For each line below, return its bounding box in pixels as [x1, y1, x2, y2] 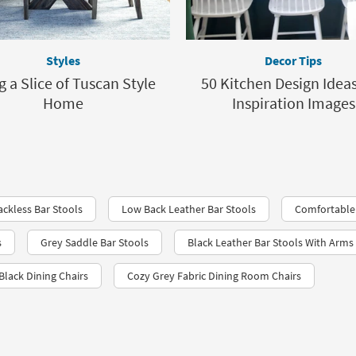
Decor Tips [265, 52, 322, 69]
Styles [45, 52, 80, 69]
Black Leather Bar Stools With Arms [188, 235, 354, 250]
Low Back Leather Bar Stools [122, 202, 256, 217]
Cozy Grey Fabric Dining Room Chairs [127, 269, 301, 284]
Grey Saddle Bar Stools [41, 235, 149, 250]
